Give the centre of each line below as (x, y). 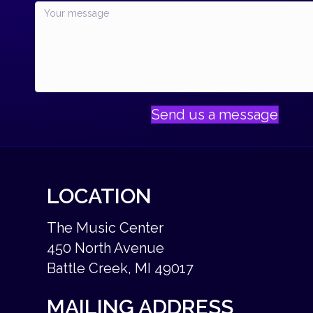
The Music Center (105, 228)
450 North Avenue (106, 248)
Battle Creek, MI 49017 (121, 268)
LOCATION (100, 196)
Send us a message (214, 115)
